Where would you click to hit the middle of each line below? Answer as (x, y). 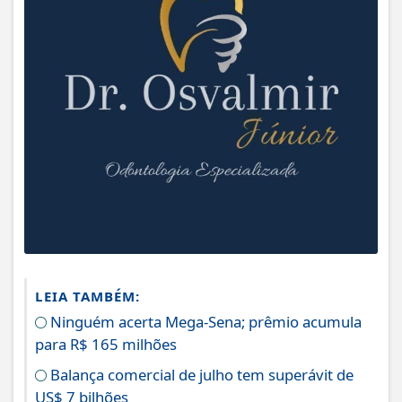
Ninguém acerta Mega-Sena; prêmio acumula (204, 321)
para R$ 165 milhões (106, 344)
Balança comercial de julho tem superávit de (200, 374)
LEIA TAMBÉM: (87, 296)
